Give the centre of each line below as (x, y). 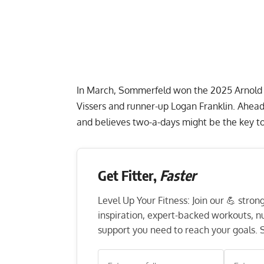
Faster (178, 175)
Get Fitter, (129, 175)
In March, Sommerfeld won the (143, 90)
